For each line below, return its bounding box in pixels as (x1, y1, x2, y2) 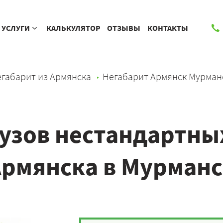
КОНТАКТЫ (147, 23, 188, 33)
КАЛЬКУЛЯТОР (46, 23, 101, 33)
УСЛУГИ (1, 23, 30, 33)
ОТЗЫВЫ (107, 23, 141, 33)
